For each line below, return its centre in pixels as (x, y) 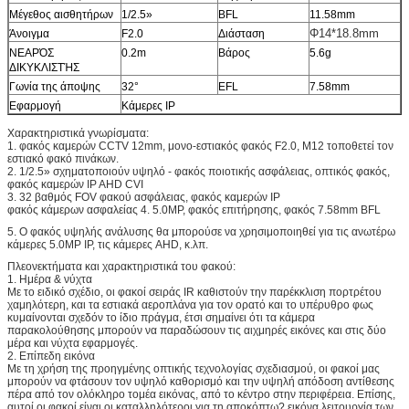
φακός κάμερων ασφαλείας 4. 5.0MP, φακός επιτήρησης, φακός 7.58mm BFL (194, 210)
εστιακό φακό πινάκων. (63, 158)
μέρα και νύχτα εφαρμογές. (73, 343)
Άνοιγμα (29, 33)
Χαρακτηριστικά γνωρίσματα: (78, 133)
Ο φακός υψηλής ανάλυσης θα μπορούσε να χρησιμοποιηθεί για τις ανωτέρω (207, 231)
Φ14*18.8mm (344, 33)
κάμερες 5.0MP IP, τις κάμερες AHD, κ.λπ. (108, 244)
